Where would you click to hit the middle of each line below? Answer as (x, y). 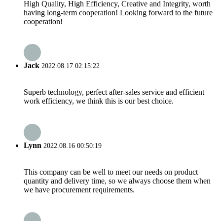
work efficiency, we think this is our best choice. (99, 101)
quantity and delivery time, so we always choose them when (117, 181)
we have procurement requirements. (79, 189)
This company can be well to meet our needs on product (111, 172)
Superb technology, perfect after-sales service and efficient (114, 92)
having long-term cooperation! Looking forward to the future (118, 12)
